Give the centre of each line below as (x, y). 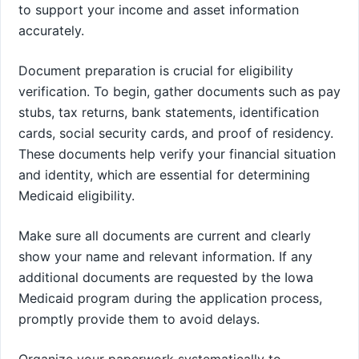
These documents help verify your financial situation (177, 153)
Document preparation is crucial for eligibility (156, 70)
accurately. (51, 30)
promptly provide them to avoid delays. (139, 319)
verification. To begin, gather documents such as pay (179, 91)
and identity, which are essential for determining (164, 174)
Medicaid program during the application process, (170, 298)
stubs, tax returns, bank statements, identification (169, 112)
